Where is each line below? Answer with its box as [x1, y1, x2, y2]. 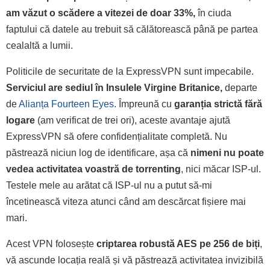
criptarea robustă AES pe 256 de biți [96, 239, 260, 250]
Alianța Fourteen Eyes [19, 99, 114, 110]
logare [6, 115, 35, 126]
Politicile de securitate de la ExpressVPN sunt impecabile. [6, 66, 254, 77]
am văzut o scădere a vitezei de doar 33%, [6, 8, 195, 19]
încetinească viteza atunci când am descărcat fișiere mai [6, 196, 246, 207]
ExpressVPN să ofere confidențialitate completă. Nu [6, 131, 227, 142]
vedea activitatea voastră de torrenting [6, 164, 181, 175]
